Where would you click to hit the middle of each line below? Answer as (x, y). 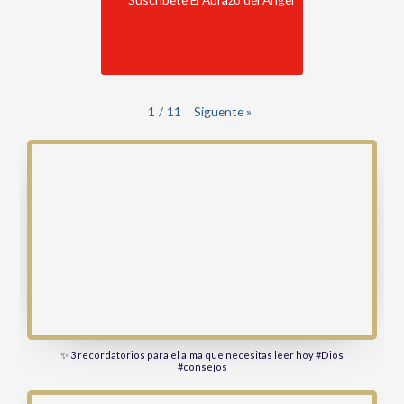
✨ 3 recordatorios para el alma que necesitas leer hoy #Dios (202, 355)
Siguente (218, 111)
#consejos (202, 367)
